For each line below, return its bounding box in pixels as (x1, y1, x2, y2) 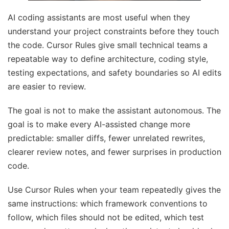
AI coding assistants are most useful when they (8, 12, 190, 23)
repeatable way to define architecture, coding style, (8, 54, 208, 64)
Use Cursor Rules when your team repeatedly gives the (8, 185, 221, 195)
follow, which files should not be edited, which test (8, 212, 204, 223)
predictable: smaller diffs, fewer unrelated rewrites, (8, 133, 205, 144)
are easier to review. (8, 81, 86, 92)
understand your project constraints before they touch (8, 26, 219, 37)
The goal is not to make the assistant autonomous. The (8, 105, 221, 116)
